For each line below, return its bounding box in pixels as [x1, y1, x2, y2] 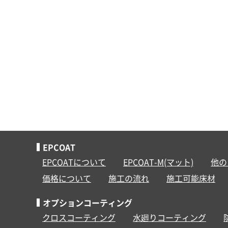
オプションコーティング [42, 196, 132, 209]
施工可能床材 [166, 172, 215, 184]
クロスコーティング [42, 211, 116, 223]
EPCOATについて [42, 155, 106, 168]
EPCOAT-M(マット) [123, 155, 193, 168]
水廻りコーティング [132, 211, 206, 223]
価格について [42, 172, 91, 184]
